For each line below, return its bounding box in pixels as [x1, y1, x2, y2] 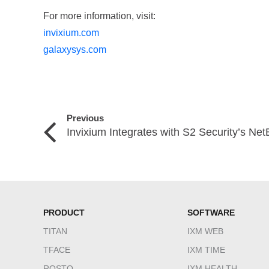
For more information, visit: [43, 11, 156, 22]
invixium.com [43, 28, 99, 38]
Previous [67, 112, 104, 123]
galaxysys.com [43, 44, 106, 55]
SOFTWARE [187, 208, 235, 218]
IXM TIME [187, 245, 225, 255]
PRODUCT [43, 208, 85, 218]
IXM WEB [187, 226, 223, 237]
